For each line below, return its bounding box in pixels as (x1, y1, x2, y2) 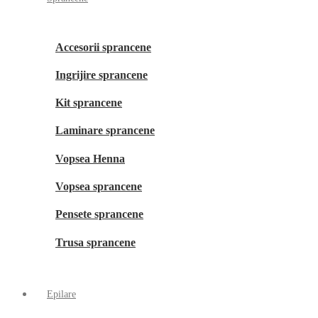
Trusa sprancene (55, 236, 136, 248)
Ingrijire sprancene (55, 68, 148, 81)
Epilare (47, 288, 76, 300)
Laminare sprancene (55, 124, 155, 137)
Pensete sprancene (55, 208, 143, 221)
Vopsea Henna (55, 152, 125, 165)
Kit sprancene (55, 97, 122, 109)
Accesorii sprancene (55, 40, 151, 53)
